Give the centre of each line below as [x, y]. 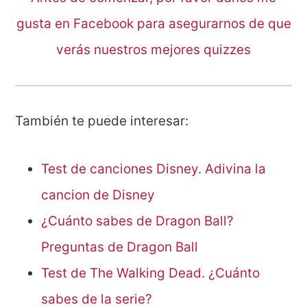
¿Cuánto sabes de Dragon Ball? [138, 221]
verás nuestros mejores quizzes [153, 50]
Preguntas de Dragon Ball [120, 247]
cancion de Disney [98, 195]
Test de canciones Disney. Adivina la [154, 169]
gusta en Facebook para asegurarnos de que [153, 24]
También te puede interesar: [102, 121]
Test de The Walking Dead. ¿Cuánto [151, 273]
